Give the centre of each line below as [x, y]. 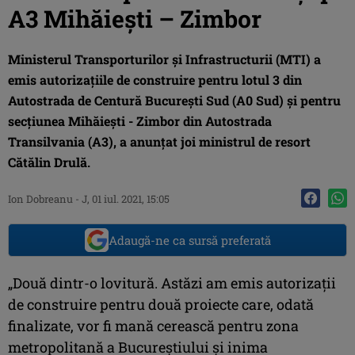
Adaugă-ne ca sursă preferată [189, 240]
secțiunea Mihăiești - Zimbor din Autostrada [140, 120]
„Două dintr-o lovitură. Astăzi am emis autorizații [172, 282]
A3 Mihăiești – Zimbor [135, 18]
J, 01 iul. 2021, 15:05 [126, 198]
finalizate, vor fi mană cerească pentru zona [153, 325]
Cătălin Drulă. [49, 162]
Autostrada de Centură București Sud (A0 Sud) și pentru [174, 100]
